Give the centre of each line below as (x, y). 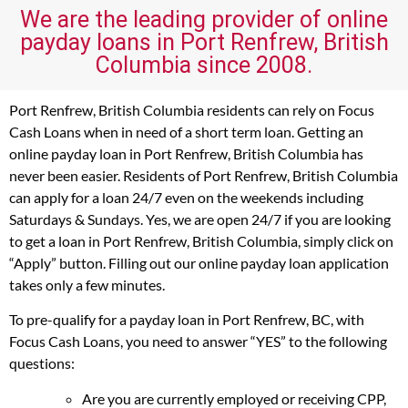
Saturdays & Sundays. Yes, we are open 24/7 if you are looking (200, 219)
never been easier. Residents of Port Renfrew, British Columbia (204, 175)
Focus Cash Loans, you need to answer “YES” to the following (198, 342)
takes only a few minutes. (87, 284)
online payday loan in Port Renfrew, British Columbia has (186, 153)
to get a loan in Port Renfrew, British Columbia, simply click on (201, 240)
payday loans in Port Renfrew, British (204, 42)
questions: (42, 363)
